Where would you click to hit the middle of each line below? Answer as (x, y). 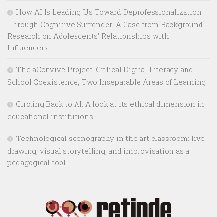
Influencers (28, 48)
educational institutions (50, 116)
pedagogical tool (37, 163)
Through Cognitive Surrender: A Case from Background (105, 24)
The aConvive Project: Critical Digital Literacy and (105, 70)
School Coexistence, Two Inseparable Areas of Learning (107, 82)
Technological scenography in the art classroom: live (110, 138)
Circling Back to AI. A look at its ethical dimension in (110, 104)
